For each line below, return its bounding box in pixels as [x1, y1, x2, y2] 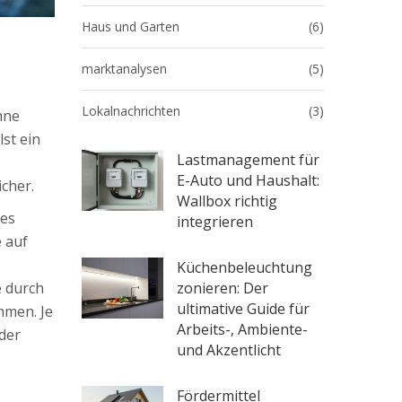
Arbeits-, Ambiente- [177, 319, 309, 339]
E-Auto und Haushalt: [177, 170, 320, 190]
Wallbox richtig [177, 191, 278, 211]
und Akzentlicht [177, 340, 282, 360]
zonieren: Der [177, 278, 269, 298]
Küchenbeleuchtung [177, 258, 313, 277]
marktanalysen [82, 60, 167, 77]
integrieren [177, 212, 254, 232]
